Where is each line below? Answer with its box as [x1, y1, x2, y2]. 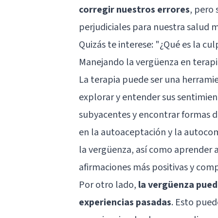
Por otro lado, [79, 178, 138, 192]
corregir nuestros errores [79, 2, 190, 17]
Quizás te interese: [79, 37, 155, 52]
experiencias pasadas [79, 195, 171, 209]
